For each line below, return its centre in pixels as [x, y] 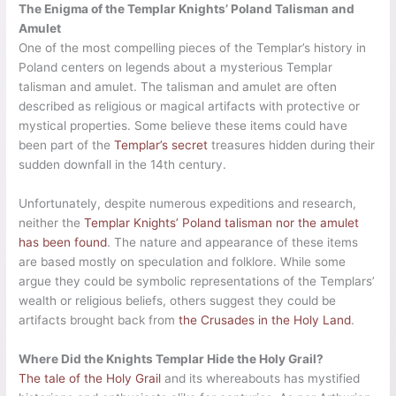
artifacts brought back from [99, 320]
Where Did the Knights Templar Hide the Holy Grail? [171, 358]
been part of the [67, 145]
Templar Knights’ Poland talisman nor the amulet [222, 222]
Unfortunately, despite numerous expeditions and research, [188, 203]
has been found [63, 242]
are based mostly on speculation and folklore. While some [183, 261]
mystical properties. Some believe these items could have [183, 126]
